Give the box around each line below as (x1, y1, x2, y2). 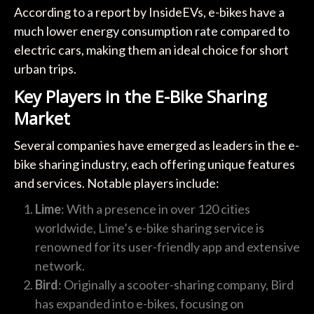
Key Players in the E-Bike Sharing (13, 84, 267, 108)
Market (13, 106, 70, 130)
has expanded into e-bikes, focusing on (34, 295, 244, 311)
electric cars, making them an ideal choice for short (13, 41, 289, 57)
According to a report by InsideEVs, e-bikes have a (13, 4, 285, 20)
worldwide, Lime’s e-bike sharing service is (34, 219, 264, 235)
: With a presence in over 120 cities (60, 200, 250, 217)
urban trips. (13, 60, 76, 76)
